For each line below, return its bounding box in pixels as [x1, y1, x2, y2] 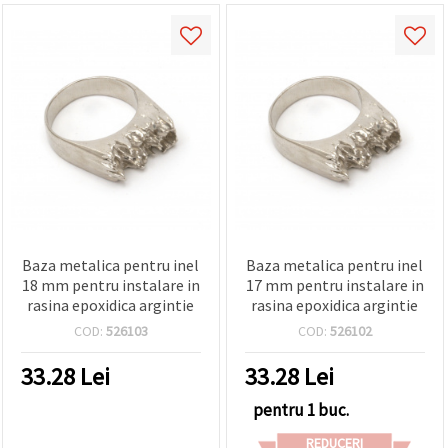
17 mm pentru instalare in [245, 274, 424, 295]
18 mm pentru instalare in [21, 274, 200, 295]
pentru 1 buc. [253, 398, 349, 421]
